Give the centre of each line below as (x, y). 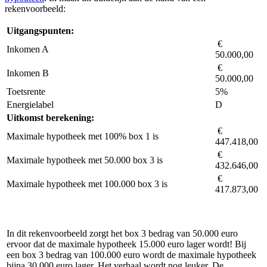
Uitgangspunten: (40, 30)
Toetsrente (26, 91)
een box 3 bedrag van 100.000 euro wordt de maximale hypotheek (131, 254)
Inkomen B (28, 73)
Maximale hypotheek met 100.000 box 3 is (87, 184)
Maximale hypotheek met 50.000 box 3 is (85, 160)
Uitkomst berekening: (50, 117)
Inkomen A (28, 49)
